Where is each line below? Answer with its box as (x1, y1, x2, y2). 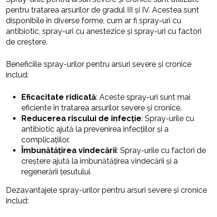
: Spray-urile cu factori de (117, 146, 206, 155)
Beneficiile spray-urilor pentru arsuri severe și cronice (6, 60, 191, 69)
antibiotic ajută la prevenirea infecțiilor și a (21, 124, 169, 134)
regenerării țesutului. (21, 167, 92, 177)
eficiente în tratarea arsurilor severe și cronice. (21, 103, 182, 113)
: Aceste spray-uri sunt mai (96, 93, 190, 102)
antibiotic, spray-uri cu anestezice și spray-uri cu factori (6, 27, 201, 36)
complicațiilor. (21, 135, 70, 145)
